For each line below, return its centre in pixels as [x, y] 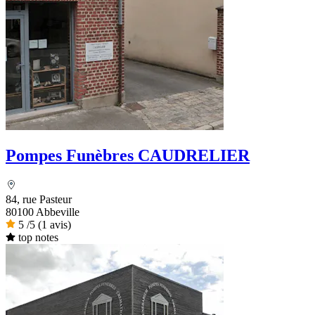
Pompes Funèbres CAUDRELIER [128, 156]
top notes [38, 238]
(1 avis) [54, 225]
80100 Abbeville [43, 212]
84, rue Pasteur [39, 200]
